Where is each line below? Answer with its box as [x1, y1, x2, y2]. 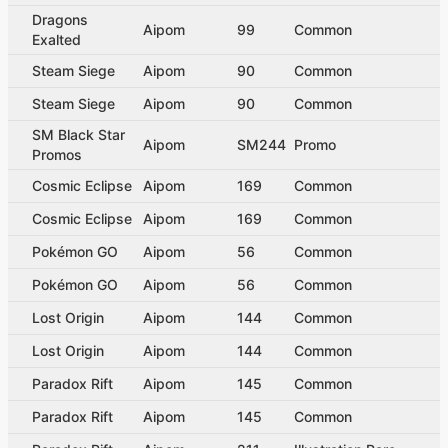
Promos [32, 145, 82, 163]
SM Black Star [32, 125, 125, 143]
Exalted [32, 30, 81, 48]
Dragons [32, 10, 88, 28]
